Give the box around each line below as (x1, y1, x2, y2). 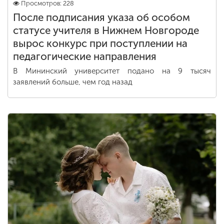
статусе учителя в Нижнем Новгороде (13, 24, 199, 36)
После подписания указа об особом (13, 11, 190, 23)
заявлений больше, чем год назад (13, 77, 132, 86)
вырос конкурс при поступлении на (13, 37, 187, 49)
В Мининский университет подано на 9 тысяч (13, 66, 211, 75)
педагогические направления (13, 50, 156, 62)
